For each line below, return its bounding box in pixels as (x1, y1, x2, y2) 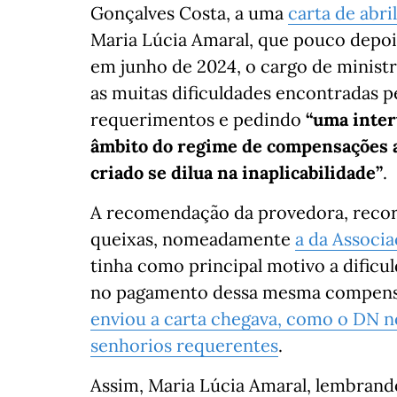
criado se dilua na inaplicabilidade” (90, 161, 383, 183)
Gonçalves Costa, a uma (90, 2, 288, 24)
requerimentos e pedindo (90, 108, 306, 130)
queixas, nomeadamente (90, 228, 295, 250)
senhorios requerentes (90, 334, 278, 356)
